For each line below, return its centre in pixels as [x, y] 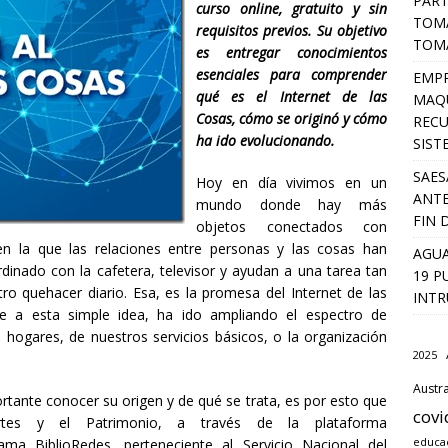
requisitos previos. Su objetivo [292, 30]
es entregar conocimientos [292, 52]
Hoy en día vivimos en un [292, 182]
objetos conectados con [292, 226]
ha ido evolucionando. [265, 140]
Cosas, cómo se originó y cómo [292, 118]
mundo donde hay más [292, 204]
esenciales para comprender [292, 74]
